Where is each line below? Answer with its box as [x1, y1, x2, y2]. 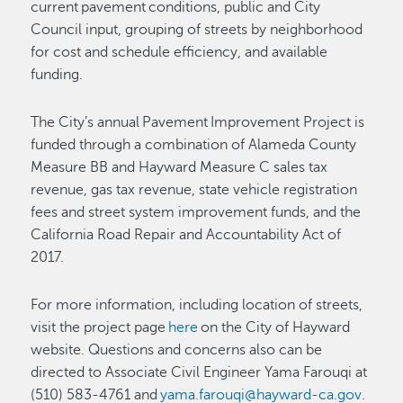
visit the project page [31, 319, 169, 336]
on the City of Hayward [198, 319, 351, 336]
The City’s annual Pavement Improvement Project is [31, 114, 365, 130]
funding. [31, 67, 90, 83]
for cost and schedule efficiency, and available [31, 44, 328, 60]
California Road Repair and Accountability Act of [31, 227, 342, 243]
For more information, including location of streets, [31, 297, 363, 313]
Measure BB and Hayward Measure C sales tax [31, 159, 328, 175]
